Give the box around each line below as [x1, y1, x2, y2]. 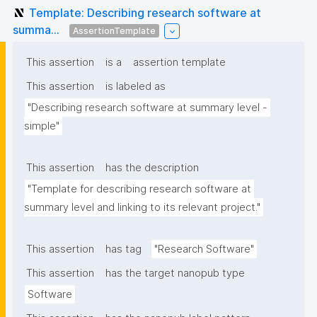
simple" [24, 120, 59, 133]
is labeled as [105, 80, 166, 93]
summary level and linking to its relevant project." [24, 201, 260, 214]
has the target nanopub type [105, 267, 245, 280]
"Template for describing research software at [28, 183, 251, 196]
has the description [105, 161, 199, 175]
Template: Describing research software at [29, 5, 261, 20]
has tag [105, 243, 142, 256]
